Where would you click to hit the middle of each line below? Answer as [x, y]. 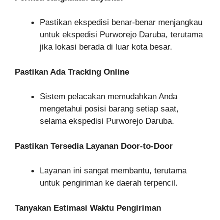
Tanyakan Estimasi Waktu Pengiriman [88, 208]
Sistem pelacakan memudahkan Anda [109, 96]
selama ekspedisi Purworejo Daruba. [107, 121]
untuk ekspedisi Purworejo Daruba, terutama [121, 35]
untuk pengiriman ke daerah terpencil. [109, 183]
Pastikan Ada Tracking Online [72, 72]
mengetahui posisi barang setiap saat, [109, 109]
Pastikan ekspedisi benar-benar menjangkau [121, 22]
